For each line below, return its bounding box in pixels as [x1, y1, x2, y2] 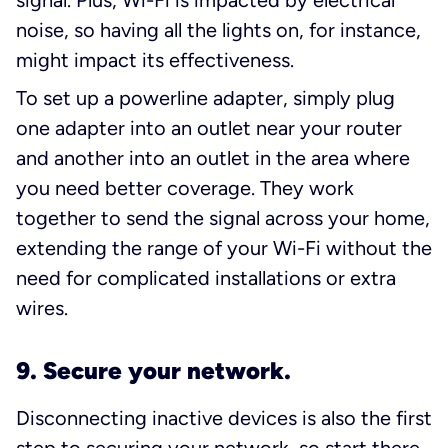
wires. [16, 295, 68, 320]
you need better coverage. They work [16, 175, 354, 200]
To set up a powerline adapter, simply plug [16, 85, 395, 110]
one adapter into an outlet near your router [16, 115, 402, 140]
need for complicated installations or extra [16, 265, 396, 290]
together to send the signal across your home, [16, 205, 430, 230]
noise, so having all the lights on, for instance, [16, 17, 421, 42]
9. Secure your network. [16, 355, 291, 385]
